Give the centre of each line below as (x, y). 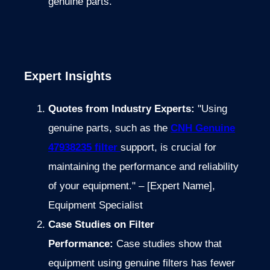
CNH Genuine (203, 128)
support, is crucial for (168, 147)
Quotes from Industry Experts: (123, 108)
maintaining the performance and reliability (143, 166)
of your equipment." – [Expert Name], (132, 186)
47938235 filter (84, 147)
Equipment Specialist (96, 205)
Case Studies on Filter (101, 224)
